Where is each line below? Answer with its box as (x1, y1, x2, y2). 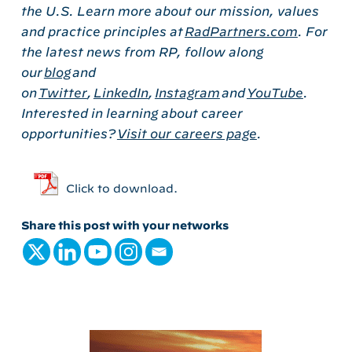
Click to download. (65, 182, 178, 196)
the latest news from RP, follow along (20, 44, 263, 59)
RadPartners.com (184, 24, 298, 38)
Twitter (38, 85, 87, 100)
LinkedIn (93, 85, 148, 100)
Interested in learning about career (20, 105, 243, 120)
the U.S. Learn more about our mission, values (20, 3, 319, 18)
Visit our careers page (116, 126, 257, 141)
